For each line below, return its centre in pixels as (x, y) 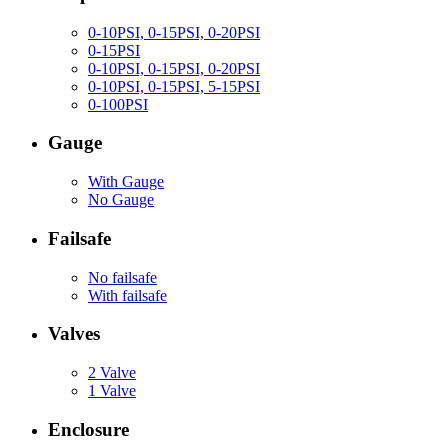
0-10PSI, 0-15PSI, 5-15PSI (174, 86)
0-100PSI (118, 104)
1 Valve (112, 390)
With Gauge (126, 182)
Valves (74, 334)
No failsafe (122, 277)
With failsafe (127, 295)
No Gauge (121, 200)
